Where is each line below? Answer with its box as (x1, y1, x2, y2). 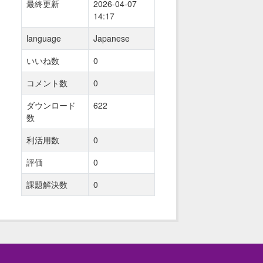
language (26, 32, 61, 44)
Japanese (93, 32, 130, 44)
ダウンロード (26, 99, 76, 111)
